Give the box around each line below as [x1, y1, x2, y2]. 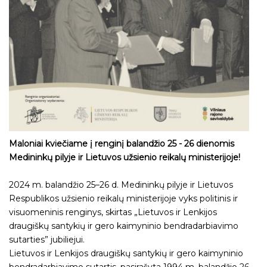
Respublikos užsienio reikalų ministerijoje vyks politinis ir [9, 193, 238, 204]
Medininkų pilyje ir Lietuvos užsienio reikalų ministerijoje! [9, 152, 240, 163]
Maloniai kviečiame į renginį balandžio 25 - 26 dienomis [9, 138, 234, 150]
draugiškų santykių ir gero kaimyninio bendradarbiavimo [9, 221, 238, 232]
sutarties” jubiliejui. [9, 234, 85, 246]
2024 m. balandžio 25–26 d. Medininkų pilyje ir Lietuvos [9, 179, 233, 191]
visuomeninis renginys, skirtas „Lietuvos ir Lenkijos [9, 207, 217, 218]
